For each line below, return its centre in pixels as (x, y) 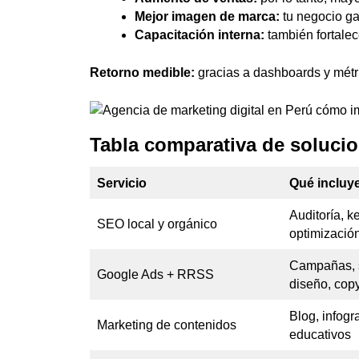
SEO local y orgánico (157, 224)
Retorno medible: (142, 72)
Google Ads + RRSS (155, 274)
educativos (320, 334)
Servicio (122, 183)
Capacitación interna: (200, 34)
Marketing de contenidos (167, 325)
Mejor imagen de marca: (207, 16)
